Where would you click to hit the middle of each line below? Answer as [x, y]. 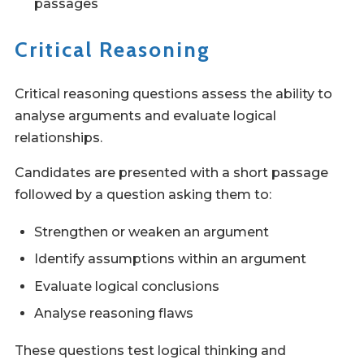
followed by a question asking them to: [143, 194]
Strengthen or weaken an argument [152, 232]
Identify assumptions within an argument [170, 259]
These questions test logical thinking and [150, 351]
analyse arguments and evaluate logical [145, 115]
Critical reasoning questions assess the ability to [173, 93]
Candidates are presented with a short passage [171, 172]
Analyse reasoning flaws [114, 313]
